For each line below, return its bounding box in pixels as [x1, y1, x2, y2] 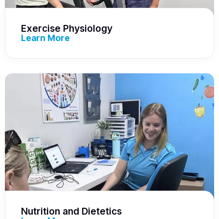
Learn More [21, 32, 70, 43]
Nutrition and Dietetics [21, 205, 122, 218]
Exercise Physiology [21, 22, 112, 34]
